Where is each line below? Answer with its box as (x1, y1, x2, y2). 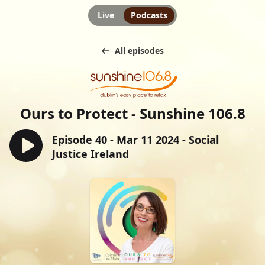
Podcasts (131, 9, 167, 21)
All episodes (114, 45, 164, 56)
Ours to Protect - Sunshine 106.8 (20, 104, 245, 124)
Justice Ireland (52, 146, 129, 161)
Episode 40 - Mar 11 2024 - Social (52, 132, 219, 147)
